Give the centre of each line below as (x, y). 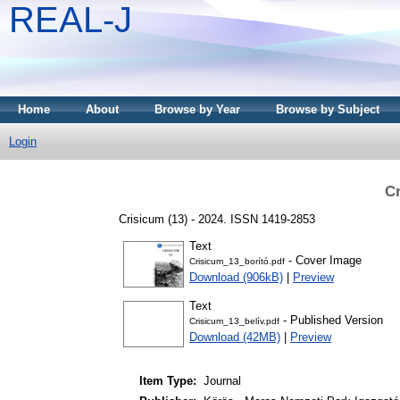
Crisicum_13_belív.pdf (234, 321)
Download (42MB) (235, 337)
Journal (222, 381)
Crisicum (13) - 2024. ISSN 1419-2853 (217, 219)
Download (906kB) (236, 278)
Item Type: (168, 381)
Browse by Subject (328, 109)
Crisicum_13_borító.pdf (237, 262)
